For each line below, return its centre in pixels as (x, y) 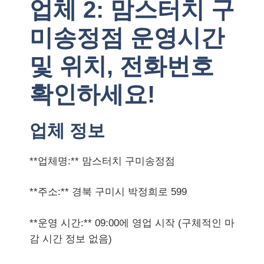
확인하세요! (92, 94)
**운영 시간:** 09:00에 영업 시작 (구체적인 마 (132, 223)
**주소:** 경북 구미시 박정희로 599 (108, 192)
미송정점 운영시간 (127, 37)
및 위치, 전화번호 (122, 66)
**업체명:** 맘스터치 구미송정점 (102, 161)
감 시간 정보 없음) (71, 239)
